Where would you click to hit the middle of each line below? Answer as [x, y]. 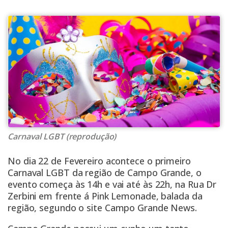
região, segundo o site [56, 208]
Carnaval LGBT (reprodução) [62, 137]
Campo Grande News [150, 208]
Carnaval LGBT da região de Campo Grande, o [105, 173]
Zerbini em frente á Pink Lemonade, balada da [105, 196]
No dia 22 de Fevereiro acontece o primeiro [99, 161]
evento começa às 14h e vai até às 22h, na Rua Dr [112, 184]
